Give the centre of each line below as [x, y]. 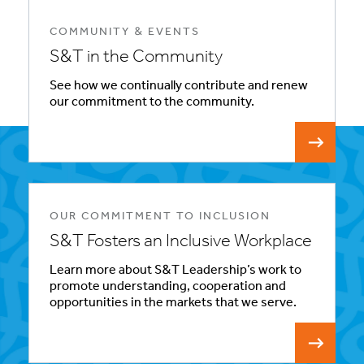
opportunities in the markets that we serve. [173, 303]
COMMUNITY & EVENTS [125, 32]
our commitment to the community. [152, 103]
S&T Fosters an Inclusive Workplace [181, 242]
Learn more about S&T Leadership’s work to [175, 271]
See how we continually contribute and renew [179, 87]
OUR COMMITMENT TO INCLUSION [160, 217]
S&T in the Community [136, 58]
